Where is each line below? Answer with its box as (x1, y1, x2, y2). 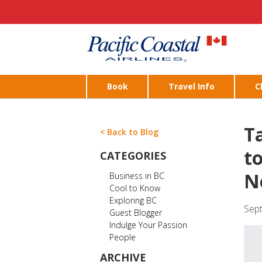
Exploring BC (109, 195, 157, 206)
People (109, 232, 136, 243)
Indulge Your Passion (109, 219, 187, 230)
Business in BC (109, 170, 164, 181)
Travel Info (168, 81, 215, 92)
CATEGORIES (100, 149, 166, 163)
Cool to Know (109, 182, 160, 194)
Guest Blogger (109, 207, 162, 218)
